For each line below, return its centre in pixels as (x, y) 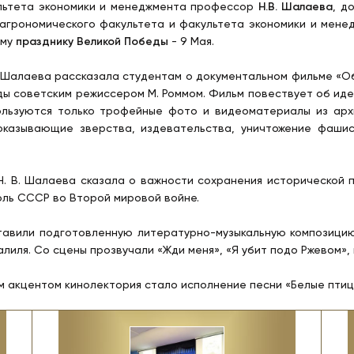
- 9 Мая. (191, 42)
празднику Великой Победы (92, 42)
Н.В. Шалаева (296, 7)
